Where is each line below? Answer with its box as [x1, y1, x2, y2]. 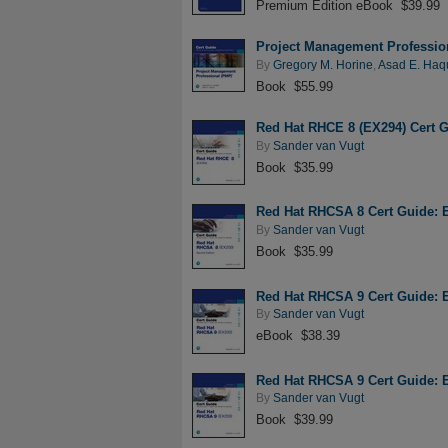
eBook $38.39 [256, 328, 340, 343]
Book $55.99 [256, 78, 333, 94]
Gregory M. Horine [273, 58, 373, 71]
